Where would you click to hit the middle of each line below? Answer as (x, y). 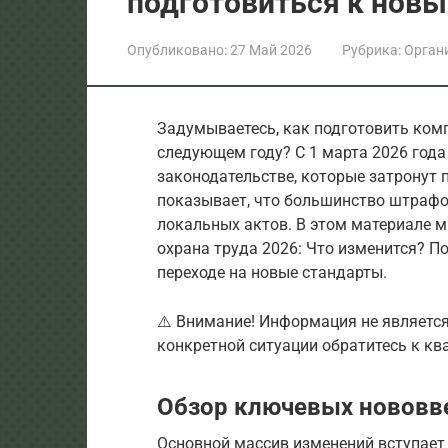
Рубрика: (371, 49)
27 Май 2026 (271, 49)
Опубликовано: (177, 49)
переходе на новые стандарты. (272, 272)
